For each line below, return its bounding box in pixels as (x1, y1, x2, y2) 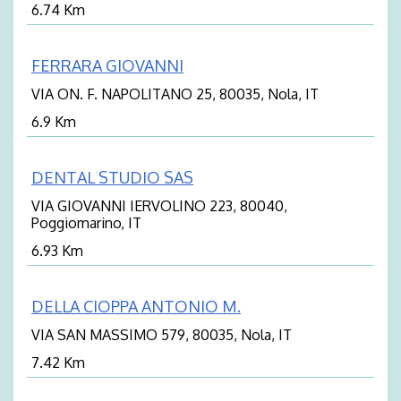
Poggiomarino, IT (31, 214, 141, 233)
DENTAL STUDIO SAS (31, 167, 193, 188)
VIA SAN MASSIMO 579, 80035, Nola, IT (31, 326, 292, 345)
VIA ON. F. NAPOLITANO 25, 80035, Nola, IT (31, 85, 319, 104)
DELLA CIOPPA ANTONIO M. (31, 296, 241, 317)
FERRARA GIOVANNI (31, 55, 183, 76)
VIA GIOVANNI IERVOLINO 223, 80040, (31, 197, 287, 216)
